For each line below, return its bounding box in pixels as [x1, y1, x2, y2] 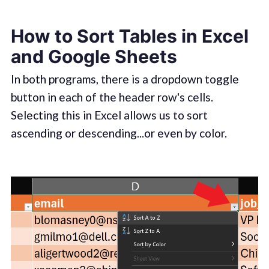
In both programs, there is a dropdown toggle [10, 72, 239, 86]
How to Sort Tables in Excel [10, 25, 249, 47]
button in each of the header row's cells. [10, 90, 213, 104]
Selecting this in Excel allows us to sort [10, 108, 208, 122]
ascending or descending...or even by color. [10, 126, 227, 141]
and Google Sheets [10, 46, 177, 68]
